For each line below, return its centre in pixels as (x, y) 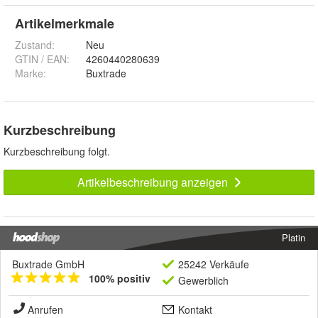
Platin (294, 237)
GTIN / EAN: (42, 59)
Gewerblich (203, 280)
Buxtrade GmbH (48, 264)
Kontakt (195, 309)
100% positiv (120, 278)
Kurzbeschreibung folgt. (57, 151)
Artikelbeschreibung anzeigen (154, 182)
